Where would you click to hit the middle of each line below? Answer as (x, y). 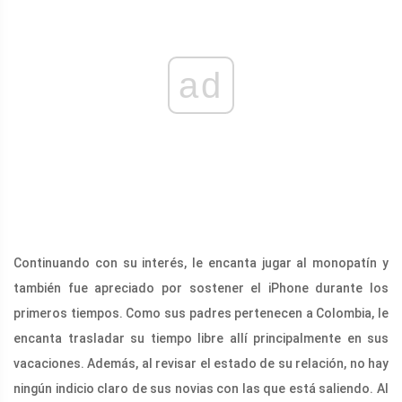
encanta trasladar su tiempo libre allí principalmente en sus (201, 338)
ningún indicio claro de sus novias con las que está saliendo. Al (201, 388)
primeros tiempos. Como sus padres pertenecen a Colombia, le (201, 313)
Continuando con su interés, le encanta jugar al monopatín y (201, 262)
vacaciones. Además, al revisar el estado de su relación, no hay (201, 363)
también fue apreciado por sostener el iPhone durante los (201, 288)
